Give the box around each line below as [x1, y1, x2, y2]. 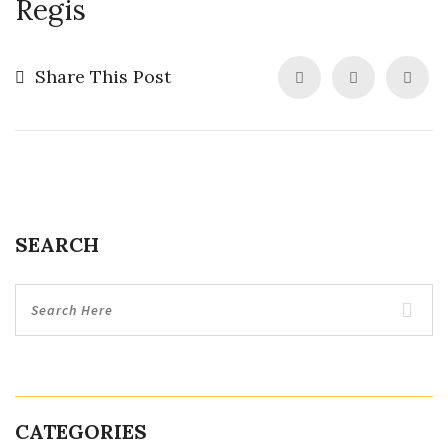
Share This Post [35, 65, 171, 88]
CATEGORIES [15, 419, 147, 444]
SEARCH [15, 232, 99, 257]
